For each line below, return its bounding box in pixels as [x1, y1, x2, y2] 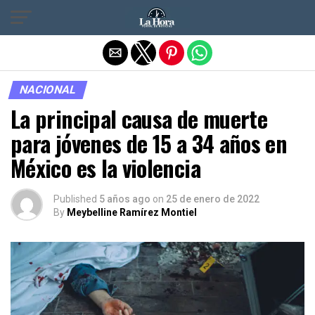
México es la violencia [11, 151, 200, 184]
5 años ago [99, 193, 150, 205]
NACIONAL [18, 83, 78, 96]
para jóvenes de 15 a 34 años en [11, 127, 288, 160]
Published [53, 193, 97, 205]
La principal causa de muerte [11, 102, 268, 135]
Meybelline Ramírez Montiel [67, 207, 197, 218]
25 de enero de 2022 [166, 193, 259, 205]
